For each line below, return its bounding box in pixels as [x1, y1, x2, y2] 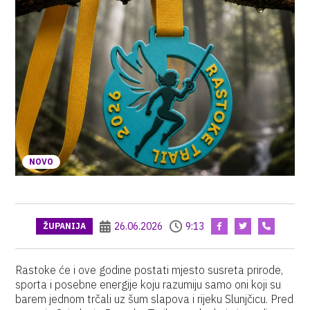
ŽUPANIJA [42, 221, 86, 231]
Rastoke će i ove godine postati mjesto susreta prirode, [15, 263, 284, 277]
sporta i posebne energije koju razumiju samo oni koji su [15, 277, 282, 291]
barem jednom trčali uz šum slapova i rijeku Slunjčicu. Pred [15, 292, 294, 306]
